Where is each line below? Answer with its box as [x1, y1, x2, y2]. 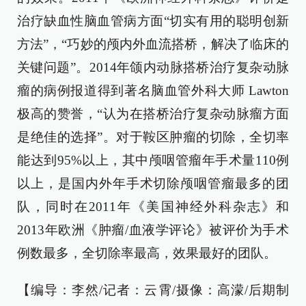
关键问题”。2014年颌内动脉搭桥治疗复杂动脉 [17, 60, 289, 74]
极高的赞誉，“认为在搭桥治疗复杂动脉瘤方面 [17, 107, 289, 121]
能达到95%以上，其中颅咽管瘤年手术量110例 [17, 153, 289, 167]
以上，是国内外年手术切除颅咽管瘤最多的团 [17, 176, 289, 191]
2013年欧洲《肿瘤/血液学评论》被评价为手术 [17, 223, 289, 237]
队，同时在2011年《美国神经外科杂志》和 [17, 199, 289, 214]
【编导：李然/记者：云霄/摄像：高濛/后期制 [17, 283, 289, 297]
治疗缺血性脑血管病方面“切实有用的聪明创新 [17, 14, 289, 28]
